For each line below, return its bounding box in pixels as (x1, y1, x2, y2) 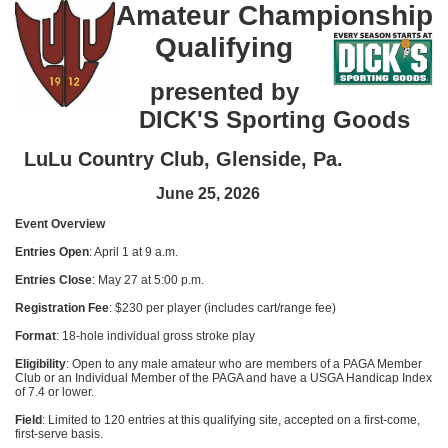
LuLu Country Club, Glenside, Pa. (24, 148, 349, 170)
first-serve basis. (15, 427, 103, 441)
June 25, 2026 (155, 185, 260, 202)
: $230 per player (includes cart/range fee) (109, 301, 336, 315)
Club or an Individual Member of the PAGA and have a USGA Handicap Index (15, 371, 432, 385)
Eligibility (15, 357, 66, 371)
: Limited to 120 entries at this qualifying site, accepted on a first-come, (42, 413, 420, 427)
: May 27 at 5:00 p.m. (92, 273, 204, 287)
